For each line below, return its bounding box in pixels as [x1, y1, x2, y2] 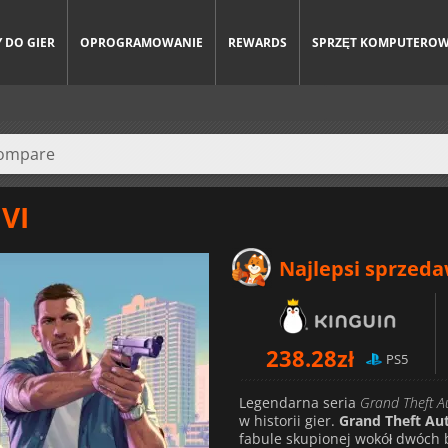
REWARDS [228, 34, 287, 51]
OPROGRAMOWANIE [80, 34, 203, 51]
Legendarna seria [239, 392, 360, 412]
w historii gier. [239, 410, 335, 430]
